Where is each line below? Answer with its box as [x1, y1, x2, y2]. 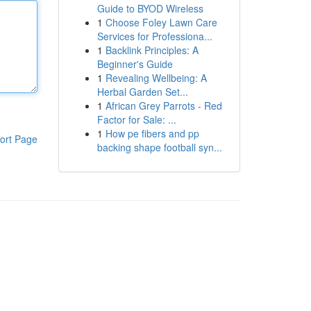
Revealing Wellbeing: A [105, 71, 207, 85]
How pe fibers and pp [105, 126, 199, 140]
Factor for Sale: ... [96, 112, 176, 126]
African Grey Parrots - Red [105, 99, 222, 112]
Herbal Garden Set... [96, 85, 188, 99]
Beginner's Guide [96, 57, 173, 71]
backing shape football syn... [96, 140, 222, 154]
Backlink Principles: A [105, 43, 199, 57]
